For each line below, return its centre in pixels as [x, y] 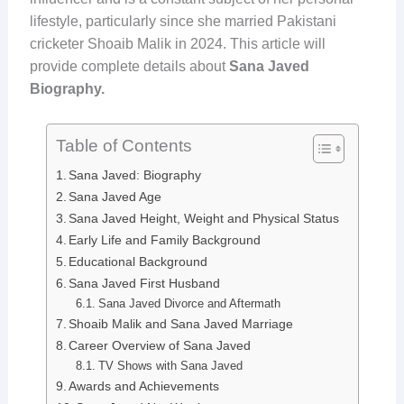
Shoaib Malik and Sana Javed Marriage [181, 323]
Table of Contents [124, 145]
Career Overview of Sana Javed [160, 345]
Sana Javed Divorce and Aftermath [189, 303]
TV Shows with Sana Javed [170, 365]
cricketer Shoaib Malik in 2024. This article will [177, 43]
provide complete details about [129, 66]
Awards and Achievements [144, 386]
